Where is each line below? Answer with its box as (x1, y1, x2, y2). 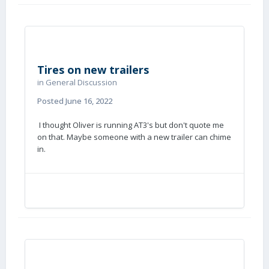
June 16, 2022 (65, 95, 112, 106)
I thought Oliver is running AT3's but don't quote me (37, 119, 224, 130)
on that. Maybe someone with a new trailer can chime (37, 131, 231, 142)
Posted (37, 95, 65, 106)
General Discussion (46, 77, 117, 88)
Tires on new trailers (37, 62, 149, 77)
